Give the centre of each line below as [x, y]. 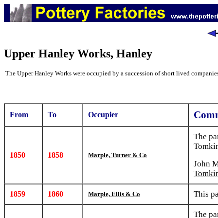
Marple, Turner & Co [118, 155]
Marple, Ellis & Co [114, 194]
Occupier [103, 115]
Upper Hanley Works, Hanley [78, 54]
